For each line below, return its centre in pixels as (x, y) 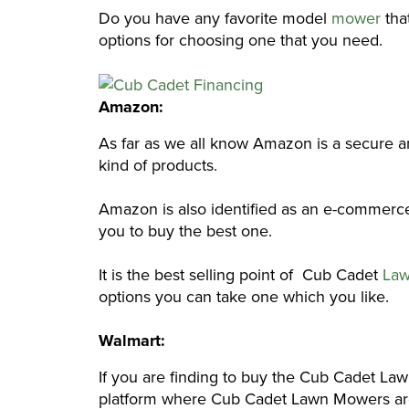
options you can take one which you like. (246, 297)
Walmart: (134, 341)
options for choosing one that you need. (245, 40)
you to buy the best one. (185, 231)
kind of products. (158, 166)
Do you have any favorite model (215, 18)
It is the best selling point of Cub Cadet (238, 275)
